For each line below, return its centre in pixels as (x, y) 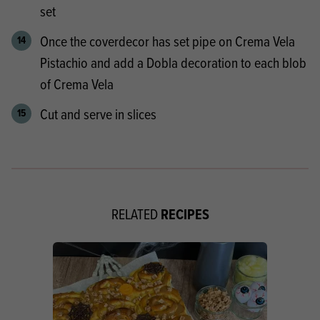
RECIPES (185, 214)
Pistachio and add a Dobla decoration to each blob (173, 62)
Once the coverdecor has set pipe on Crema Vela (167, 41)
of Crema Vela (77, 84)
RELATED (136, 214)
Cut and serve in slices (98, 114)
